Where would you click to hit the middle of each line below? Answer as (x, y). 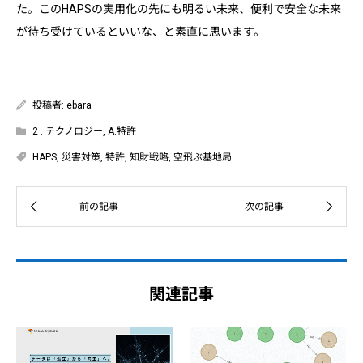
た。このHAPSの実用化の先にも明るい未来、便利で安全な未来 (179, 9)
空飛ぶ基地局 (203, 157)
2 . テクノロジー (68, 131)
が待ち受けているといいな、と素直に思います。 (141, 31)
